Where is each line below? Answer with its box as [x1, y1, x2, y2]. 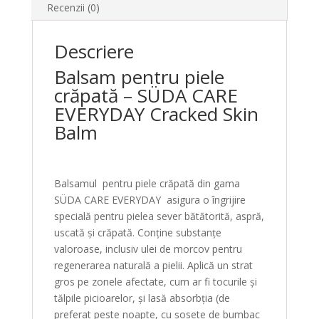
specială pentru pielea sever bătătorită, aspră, [53, 209, 264, 223]
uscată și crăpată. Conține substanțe [53, 226, 221, 239]
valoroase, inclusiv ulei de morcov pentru [53, 242, 242, 256]
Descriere [53, 38, 134, 64]
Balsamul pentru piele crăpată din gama [53, 177, 240, 190]
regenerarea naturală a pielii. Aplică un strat [53, 258, 253, 272]
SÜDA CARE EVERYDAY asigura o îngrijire [53, 193, 246, 206]
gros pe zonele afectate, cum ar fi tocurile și [53, 275, 257, 288]
